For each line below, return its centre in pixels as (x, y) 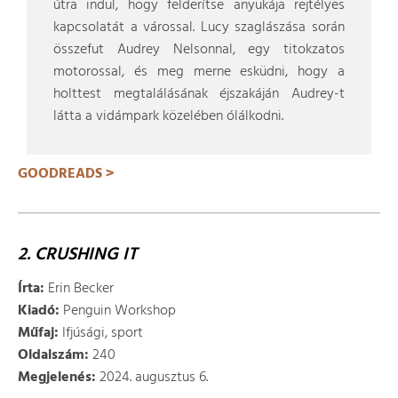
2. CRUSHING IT (77, 255)
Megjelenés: (57, 378)
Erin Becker (79, 289)
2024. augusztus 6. (152, 378)
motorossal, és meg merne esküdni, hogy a (199, 72)
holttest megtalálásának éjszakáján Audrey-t (199, 94)
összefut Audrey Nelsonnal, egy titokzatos (199, 50)
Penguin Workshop (118, 311)
